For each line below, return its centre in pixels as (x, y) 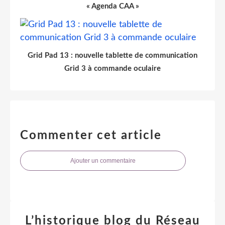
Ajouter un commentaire (103, 160)
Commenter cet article (91, 135)
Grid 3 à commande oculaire (113, 68)
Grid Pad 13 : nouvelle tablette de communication (113, 55)
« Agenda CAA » (113, 6)
